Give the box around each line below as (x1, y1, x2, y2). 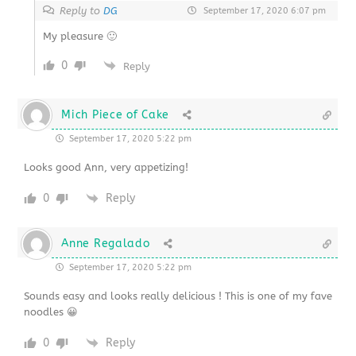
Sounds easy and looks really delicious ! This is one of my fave (24, 289, 333, 302)
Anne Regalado (61, 236, 150, 250)
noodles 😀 (24, 305, 79, 318)
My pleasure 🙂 (43, 29, 118, 42)
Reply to (60, 4, 104, 17)
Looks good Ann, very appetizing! (24, 161, 189, 173)
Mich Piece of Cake (61, 107, 169, 122)
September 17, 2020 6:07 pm (200, 5, 326, 16)
